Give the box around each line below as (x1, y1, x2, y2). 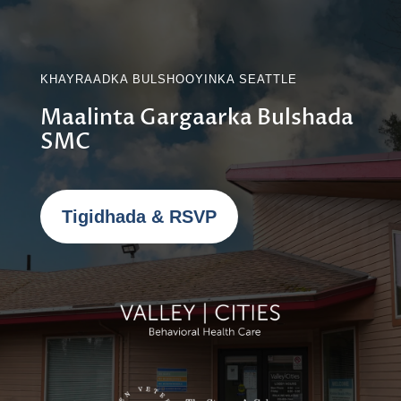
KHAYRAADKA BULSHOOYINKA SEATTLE (39, 73, 297, 86)
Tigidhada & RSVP (61, 207, 217, 226)
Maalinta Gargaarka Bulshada (39, 103, 354, 132)
